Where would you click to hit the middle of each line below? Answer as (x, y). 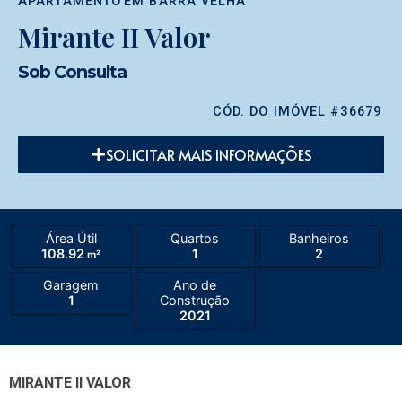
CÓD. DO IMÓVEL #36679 (297, 112)
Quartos (195, 238)
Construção (195, 300)
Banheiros (319, 238)
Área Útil (71, 238)
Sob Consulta (72, 72)
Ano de (195, 284)
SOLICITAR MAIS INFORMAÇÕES (208, 155)
